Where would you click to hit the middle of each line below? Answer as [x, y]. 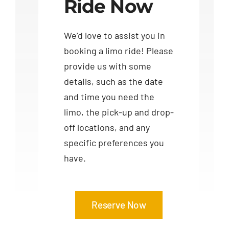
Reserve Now [119, 204]
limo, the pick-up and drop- [119, 112]
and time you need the [109, 96]
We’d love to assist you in [114, 35]
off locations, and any [107, 127]
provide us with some [107, 66]
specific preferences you [114, 142]
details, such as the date [113, 81]
